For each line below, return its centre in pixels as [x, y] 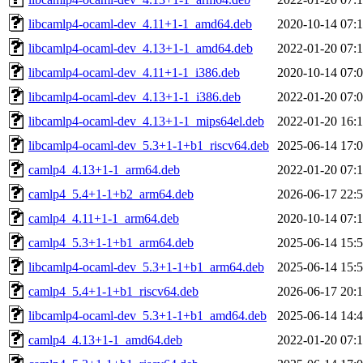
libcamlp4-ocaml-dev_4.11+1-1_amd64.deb [140, 23]
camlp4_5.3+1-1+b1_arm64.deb [111, 242]
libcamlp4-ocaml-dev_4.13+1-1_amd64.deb [141, 48]
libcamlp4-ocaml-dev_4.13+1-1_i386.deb [135, 96]
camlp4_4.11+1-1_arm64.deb [104, 218]
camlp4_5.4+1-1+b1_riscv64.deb [113, 291]
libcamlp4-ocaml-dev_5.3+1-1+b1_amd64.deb [147, 315]
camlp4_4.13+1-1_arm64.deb [104, 169]
